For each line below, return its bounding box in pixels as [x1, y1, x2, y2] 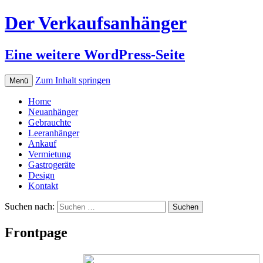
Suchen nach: [5, 201, 55, 211]
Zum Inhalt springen [35, 75, 110, 85]
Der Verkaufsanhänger [5, 12, 187, 34]
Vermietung [28, 149, 71, 159]
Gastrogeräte [28, 159, 75, 170]
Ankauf [28, 138, 56, 149]
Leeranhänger [28, 127, 79, 138]
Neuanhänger [28, 106, 78, 117]
